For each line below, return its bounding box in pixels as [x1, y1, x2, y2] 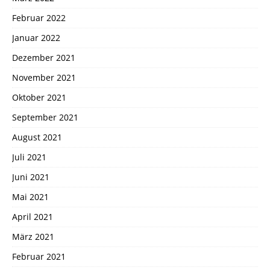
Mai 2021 [12, 190, 49, 202]
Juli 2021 [12, 151, 46, 163]
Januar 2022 [12, 31, 60, 43]
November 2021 [12, 71, 76, 83]
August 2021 [12, 131, 62, 143]
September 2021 [12, 111, 78, 123]
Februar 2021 [12, 250, 66, 262]
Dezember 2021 [12, 51, 75, 63]
